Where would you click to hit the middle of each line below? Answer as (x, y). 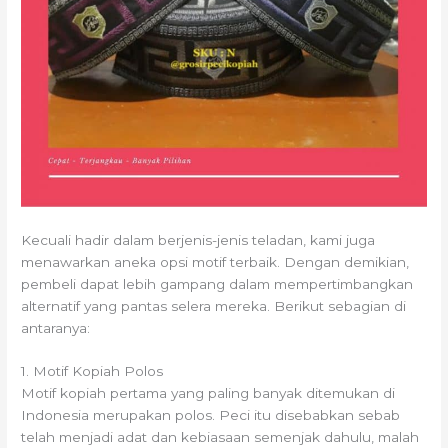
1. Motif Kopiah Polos (92, 371)
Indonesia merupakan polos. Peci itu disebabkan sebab (211, 415)
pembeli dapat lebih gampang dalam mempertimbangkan (217, 283)
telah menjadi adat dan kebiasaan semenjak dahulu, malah (220, 437)
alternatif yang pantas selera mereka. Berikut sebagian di (214, 305)
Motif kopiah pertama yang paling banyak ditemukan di (208, 393)
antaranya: (56, 327)
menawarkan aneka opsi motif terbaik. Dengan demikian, (215, 261)
